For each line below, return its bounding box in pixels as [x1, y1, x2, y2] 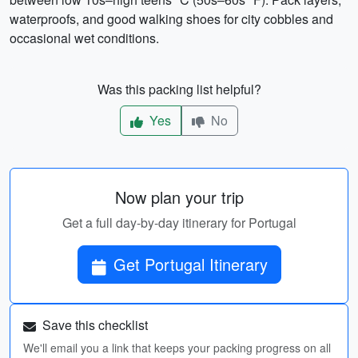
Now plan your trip [114, 185, 244, 209]
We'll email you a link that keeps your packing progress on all [23, 340, 331, 356]
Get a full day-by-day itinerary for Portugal [62, 213, 296, 232]
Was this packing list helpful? [97, 80, 261, 98]
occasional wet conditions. [10, 29, 159, 47]
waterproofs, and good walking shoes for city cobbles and [10, 10, 333, 28]
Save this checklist [39, 316, 148, 334]
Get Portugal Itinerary [209, 253, 268, 276]
